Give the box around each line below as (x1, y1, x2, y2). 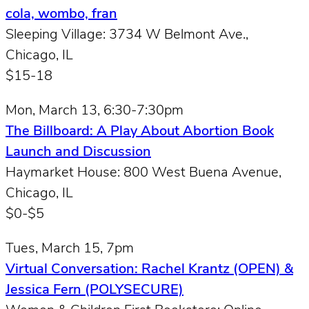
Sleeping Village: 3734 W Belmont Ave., (6, 28, 248, 42)
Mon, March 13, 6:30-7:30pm (6, 103, 183, 118)
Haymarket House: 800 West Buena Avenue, (6, 166, 281, 180)
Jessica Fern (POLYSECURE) (6, 283, 183, 297)
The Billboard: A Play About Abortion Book (6, 124, 274, 139)
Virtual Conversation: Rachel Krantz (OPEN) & (6, 262, 293, 277)
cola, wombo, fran (6, 7, 117, 21)
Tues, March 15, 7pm (6, 241, 134, 256)
